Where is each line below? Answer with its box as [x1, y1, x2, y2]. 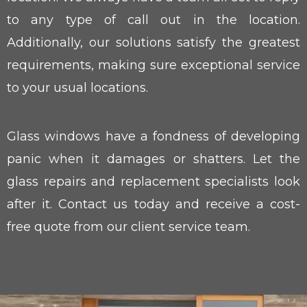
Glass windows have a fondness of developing [7, 129, 300, 145]
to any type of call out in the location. [7, 12, 300, 28]
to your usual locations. [7, 80, 148, 96]
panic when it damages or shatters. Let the [7, 151, 300, 167]
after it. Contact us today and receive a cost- [7, 197, 300, 212]
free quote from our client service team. [7, 219, 250, 235]
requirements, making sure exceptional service [7, 58, 300, 73]
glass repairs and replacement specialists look [7, 174, 300, 190]
